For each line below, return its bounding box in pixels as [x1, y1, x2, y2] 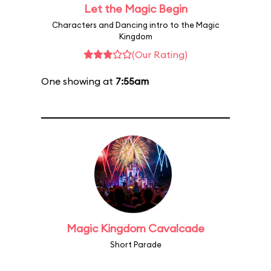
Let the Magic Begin [83, 2, 188, 16]
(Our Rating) [132, 48, 188, 60]
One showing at [41, 75, 116, 87]
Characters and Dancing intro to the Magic [51, 20, 220, 30]
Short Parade [109, 240, 162, 249]
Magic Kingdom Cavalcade [67, 221, 204, 235]
